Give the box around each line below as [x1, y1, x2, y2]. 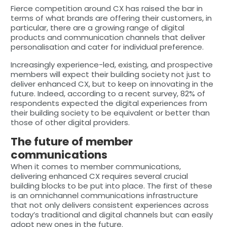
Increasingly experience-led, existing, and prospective [10, 59, 213, 70]
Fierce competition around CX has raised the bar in [10, 3, 203, 14]
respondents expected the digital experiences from [10, 97, 207, 108]
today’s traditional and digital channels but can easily [10, 209, 213, 220]
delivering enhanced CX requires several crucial [10, 170, 188, 181]
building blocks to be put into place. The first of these [10, 180, 212, 191]
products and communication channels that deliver [10, 31, 205, 43]
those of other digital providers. [10, 117, 130, 128]
